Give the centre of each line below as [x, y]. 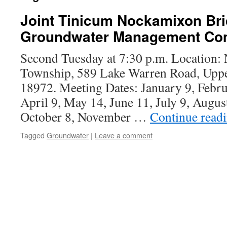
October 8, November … [85, 117]
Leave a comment [124, 135]
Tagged [32, 135]
